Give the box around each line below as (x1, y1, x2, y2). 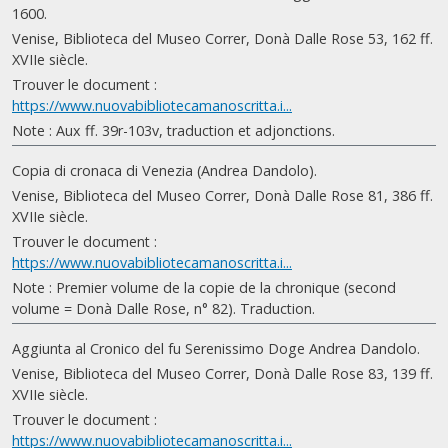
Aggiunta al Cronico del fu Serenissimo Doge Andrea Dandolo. (12, 339, 420, 358)
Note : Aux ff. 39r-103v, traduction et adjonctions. (12, 121, 335, 140)
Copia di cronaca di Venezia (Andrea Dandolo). (12, 161, 317, 180)
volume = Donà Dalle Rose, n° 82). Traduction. (12, 299, 315, 318)
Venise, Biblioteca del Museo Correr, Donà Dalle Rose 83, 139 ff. (12, 364, 433, 383)
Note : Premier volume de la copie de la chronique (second (12, 278, 396, 297)
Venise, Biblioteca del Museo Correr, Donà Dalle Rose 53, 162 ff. (12, 29, 433, 48)
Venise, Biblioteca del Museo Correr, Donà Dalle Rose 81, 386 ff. (12, 186, 433, 205)
